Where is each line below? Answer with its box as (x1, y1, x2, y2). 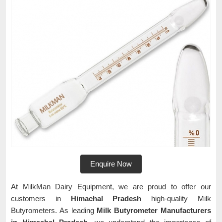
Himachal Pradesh (70, 194, 142, 203)
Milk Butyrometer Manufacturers (97, 206, 212, 215)
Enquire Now (90, 160, 132, 168)
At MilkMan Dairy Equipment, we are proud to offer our (11, 182, 211, 191)
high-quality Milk (141, 194, 212, 203)
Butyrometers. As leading (11, 206, 97, 215)
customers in (11, 194, 71, 203)
